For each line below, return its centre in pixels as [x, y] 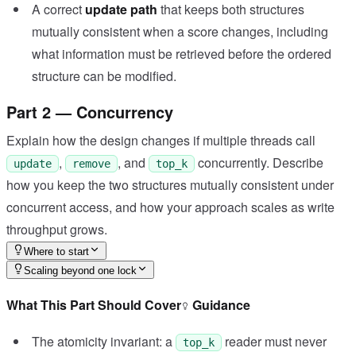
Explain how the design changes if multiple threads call [161, 140]
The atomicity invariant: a [104, 342]
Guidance [220, 304]
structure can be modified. [104, 75]
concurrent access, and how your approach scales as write [170, 207]
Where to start [56, 251]
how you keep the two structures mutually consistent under [170, 184]
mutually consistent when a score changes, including [180, 31]
